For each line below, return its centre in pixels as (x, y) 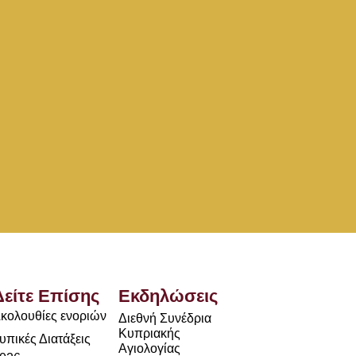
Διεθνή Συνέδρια (164, 319)
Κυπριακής (149, 334)
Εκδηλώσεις (168, 296)
